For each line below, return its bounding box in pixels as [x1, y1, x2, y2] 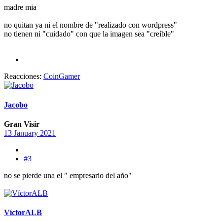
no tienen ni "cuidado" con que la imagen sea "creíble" [4, 30, 174, 38]
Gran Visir [4, 119, 39, 128]
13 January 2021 [4, 128, 56, 137]
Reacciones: [4, 72, 41, 81]
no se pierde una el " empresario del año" [4, 171, 132, 180]
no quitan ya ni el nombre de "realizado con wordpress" [4, 21, 177, 30]
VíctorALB [4, 208, 42, 217]
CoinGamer [43, 72, 80, 81]
